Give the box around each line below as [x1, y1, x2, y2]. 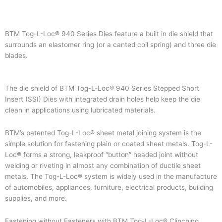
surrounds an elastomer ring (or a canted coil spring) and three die [5, 41, 216, 49]
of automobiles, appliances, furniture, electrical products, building [5, 183, 213, 191]
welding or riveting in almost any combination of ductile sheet [5, 161, 201, 169]
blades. [5, 52, 28, 59]
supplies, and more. [5, 194, 67, 202]
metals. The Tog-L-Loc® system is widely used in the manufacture [5, 172, 217, 180]
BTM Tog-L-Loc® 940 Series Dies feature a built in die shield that [5, 30, 213, 38]
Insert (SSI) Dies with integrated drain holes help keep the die [5, 95, 200, 103]
